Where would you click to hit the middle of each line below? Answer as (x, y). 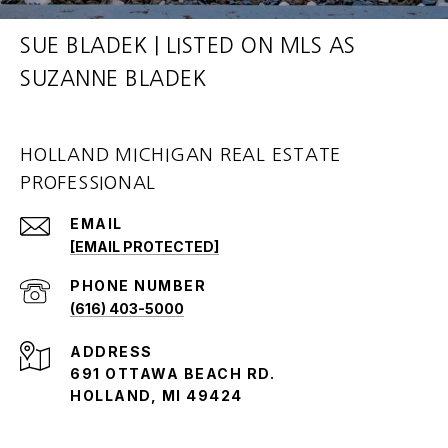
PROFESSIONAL (88, 183)
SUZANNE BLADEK (113, 79)
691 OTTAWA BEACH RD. (172, 374)
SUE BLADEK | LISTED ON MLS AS (188, 46)
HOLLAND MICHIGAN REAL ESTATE (180, 155)
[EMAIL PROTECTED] (144, 247)
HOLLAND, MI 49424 (156, 396)
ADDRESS (111, 352)
